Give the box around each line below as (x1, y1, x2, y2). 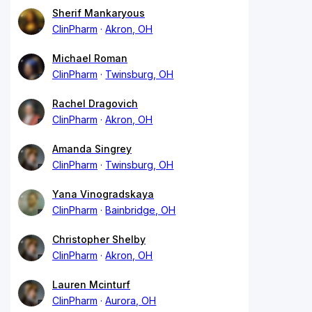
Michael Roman (52, 52, 127, 64)
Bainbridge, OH (105, 203, 176, 216)
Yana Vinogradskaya (52, 187, 154, 200)
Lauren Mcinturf (52, 278, 130, 290)
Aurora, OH (105, 294, 157, 306)
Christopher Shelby (52, 233, 146, 245)
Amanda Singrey (52, 142, 132, 155)
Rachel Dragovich (52, 97, 138, 109)
